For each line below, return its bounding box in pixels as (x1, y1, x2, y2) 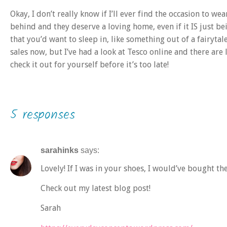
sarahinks (41, 146, 79, 155)
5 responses (10, 104, 75, 126)
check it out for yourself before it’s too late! (10, 59, 169, 69)
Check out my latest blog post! (41, 183, 150, 194)
